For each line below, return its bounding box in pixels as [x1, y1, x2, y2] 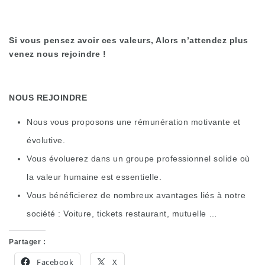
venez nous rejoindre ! [9, 49, 109, 59]
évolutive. [27, 135, 65, 146]
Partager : [9, 237, 46, 246]
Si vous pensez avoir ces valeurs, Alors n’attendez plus [9, 35, 248, 46]
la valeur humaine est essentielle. [27, 172, 161, 182]
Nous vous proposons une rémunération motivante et [27, 117, 241, 127]
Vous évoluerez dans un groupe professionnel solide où [27, 154, 250, 164]
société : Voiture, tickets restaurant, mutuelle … [27, 209, 218, 219]
